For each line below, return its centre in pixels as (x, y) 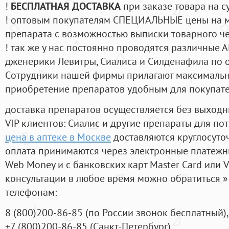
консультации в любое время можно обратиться (114, 178)
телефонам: (31, 192)
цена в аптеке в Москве (58, 137)
